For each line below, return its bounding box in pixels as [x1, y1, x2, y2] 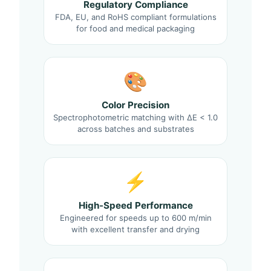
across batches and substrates [77, 124, 194, 134]
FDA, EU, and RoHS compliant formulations [54, 12, 217, 22]
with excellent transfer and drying [71, 224, 200, 235]
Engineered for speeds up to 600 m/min [59, 213, 212, 223]
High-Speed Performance [78, 200, 193, 212]
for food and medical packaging [76, 24, 195, 34]
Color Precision [102, 99, 169, 111]
